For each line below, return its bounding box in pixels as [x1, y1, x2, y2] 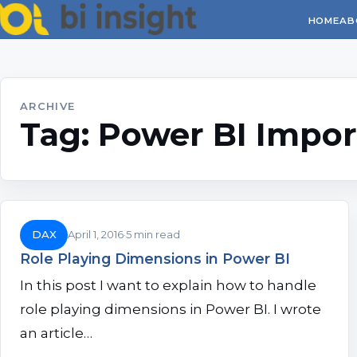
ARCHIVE [20, 100, 76, 112]
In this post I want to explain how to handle [20, 277, 316, 294]
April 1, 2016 [68, 228, 124, 241]
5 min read [126, 228, 181, 241]
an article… [20, 325, 92, 342]
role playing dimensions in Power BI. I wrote [20, 301, 321, 318]
